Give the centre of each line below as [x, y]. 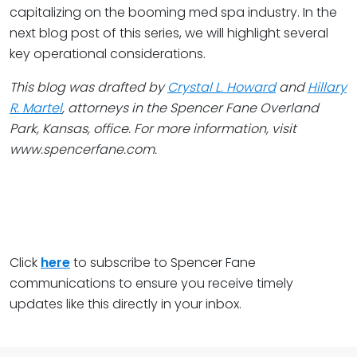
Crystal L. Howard [222, 87]
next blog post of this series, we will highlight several [169, 33]
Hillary [327, 87]
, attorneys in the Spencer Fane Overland [190, 108]
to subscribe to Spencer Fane [165, 263]
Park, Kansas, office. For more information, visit [153, 129]
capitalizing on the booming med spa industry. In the [173, 12]
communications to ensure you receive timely [151, 283]
